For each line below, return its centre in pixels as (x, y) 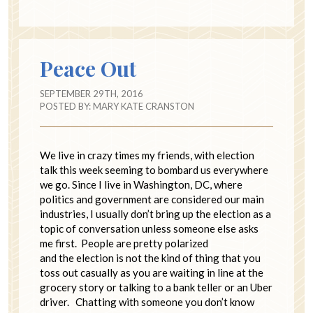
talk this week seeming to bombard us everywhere (154, 170)
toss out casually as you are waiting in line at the (152, 273)
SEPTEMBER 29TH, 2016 (92, 94)
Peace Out (88, 69)
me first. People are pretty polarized (124, 243)
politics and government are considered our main (152, 199)
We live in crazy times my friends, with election (147, 155)
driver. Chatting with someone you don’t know (147, 302)
